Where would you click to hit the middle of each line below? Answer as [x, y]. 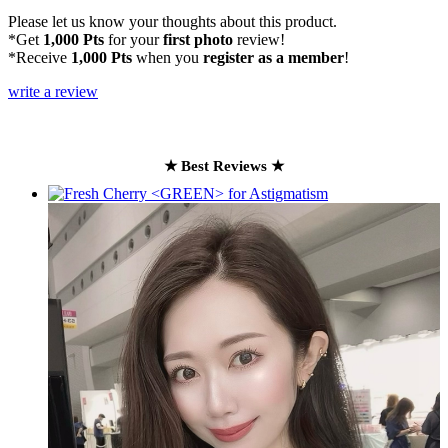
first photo [198, 40]
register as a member [273, 58]
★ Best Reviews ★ [224, 166]
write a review [53, 92]
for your [133, 40]
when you [167, 58]
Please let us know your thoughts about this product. [172, 22]
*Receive [39, 58]
